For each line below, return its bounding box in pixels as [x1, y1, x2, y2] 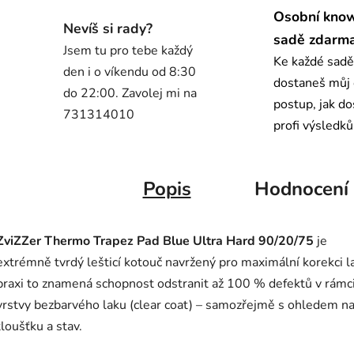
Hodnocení [254, 176, 348, 202]
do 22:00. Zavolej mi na [63, 84, 197, 102]
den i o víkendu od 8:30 [63, 62, 196, 81]
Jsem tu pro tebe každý [63, 41, 193, 59]
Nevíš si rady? [63, 18, 153, 38]
